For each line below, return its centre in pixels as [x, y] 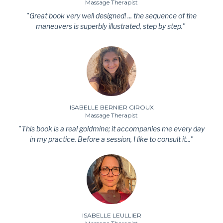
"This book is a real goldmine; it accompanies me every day [111, 129]
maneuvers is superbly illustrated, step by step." [111, 26]
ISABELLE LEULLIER [111, 216]
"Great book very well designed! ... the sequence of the [111, 16]
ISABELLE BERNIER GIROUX [111, 108]
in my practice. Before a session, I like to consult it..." [111, 139]
